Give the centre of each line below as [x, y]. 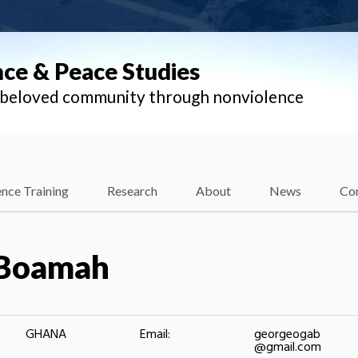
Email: [155, 334]
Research [132, 191]
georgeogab [287, 334]
